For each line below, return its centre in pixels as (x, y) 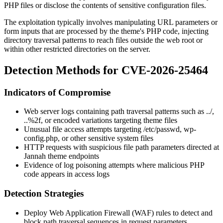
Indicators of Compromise (57, 92)
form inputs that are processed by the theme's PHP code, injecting (106, 31)
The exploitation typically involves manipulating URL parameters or (111, 22)
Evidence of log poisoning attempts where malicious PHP (114, 165)
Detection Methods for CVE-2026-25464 (106, 70)
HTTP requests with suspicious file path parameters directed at (121, 147)
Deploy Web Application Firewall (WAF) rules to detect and (118, 213)
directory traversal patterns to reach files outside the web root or (103, 40)
